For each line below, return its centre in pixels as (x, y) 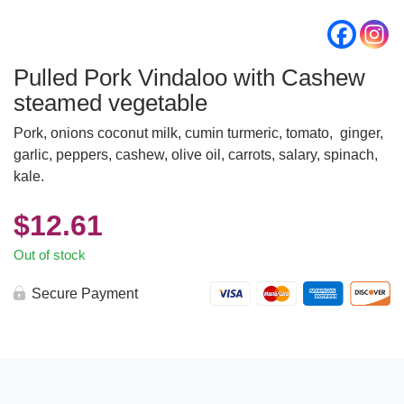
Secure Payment (85, 294)
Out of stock (50, 255)
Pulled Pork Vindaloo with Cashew (189, 78)
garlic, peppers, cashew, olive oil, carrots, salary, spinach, (196, 155)
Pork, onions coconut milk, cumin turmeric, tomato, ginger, (198, 133)
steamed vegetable (110, 103)
